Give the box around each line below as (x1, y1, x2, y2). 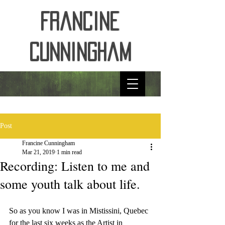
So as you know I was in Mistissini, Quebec (9, 206, 150, 215)
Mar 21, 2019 (22, 149, 55, 156)
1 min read (57, 149, 82, 156)
